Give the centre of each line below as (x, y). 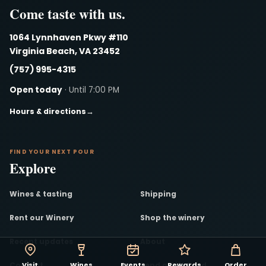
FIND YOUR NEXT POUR (52, 152)
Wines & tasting (41, 194)
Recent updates (41, 241)
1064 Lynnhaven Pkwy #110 (69, 38)
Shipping (158, 194)
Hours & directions (48, 112)
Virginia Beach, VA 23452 (65, 51)
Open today (36, 90)
